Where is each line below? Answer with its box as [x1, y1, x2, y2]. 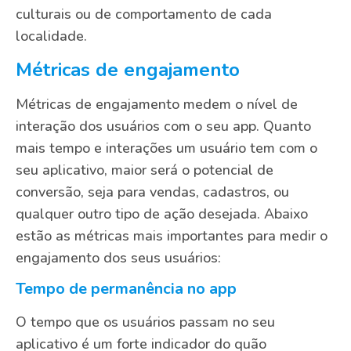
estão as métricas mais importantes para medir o [16, 226, 327, 245]
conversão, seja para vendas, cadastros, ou [16, 182, 289, 201]
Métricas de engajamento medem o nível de [16, 94, 298, 114]
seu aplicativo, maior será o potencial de [16, 160, 273, 179]
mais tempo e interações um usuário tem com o [16, 138, 317, 157]
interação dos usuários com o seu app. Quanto [16, 116, 311, 136]
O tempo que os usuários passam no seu [16, 313, 275, 332]
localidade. [16, 27, 87, 46]
